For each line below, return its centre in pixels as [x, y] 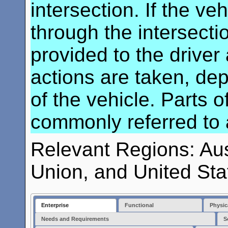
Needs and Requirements [75, 219]
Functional [139, 205]
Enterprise [55, 205]
